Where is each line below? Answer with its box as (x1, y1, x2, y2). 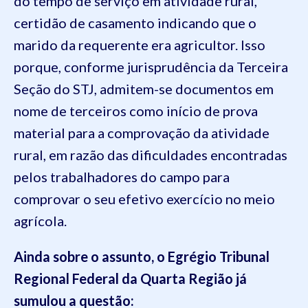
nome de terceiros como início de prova (14, 102, 258, 119)
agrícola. (14, 212, 67, 229)
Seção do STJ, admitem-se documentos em (14, 80, 274, 97)
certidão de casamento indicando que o (14, 14, 256, 31)
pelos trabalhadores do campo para (14, 168, 230, 185)
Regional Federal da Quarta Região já (14, 270, 247, 287)
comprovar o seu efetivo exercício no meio (14, 190, 275, 207)
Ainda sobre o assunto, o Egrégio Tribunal (14, 248, 269, 265)
